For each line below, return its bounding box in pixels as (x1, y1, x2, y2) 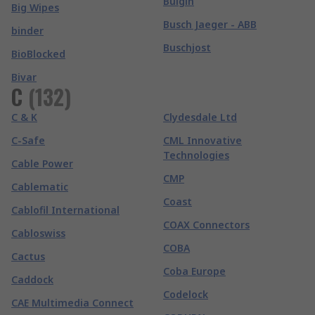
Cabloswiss (11, 226, 65, 240)
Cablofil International (11, 203, 120, 217)
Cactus (11, 250, 45, 263)
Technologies (163, 148, 229, 162)
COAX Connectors (163, 218, 250, 231)
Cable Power (11, 157, 73, 170)
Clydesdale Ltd (163, 110, 237, 124)
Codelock (163, 288, 208, 301)
